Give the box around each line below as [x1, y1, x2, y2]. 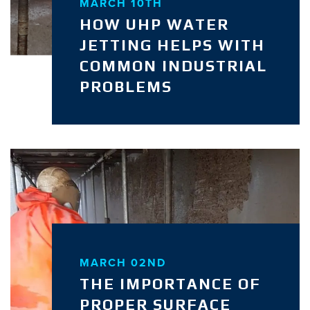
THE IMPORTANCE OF [79, 274, 261, 293]
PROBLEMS [79, 77, 172, 95]
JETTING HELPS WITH [79, 35, 265, 54]
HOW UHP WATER [79, 15, 229, 33]
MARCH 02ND [79, 254, 166, 271]
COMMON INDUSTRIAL [79, 56, 267, 75]
